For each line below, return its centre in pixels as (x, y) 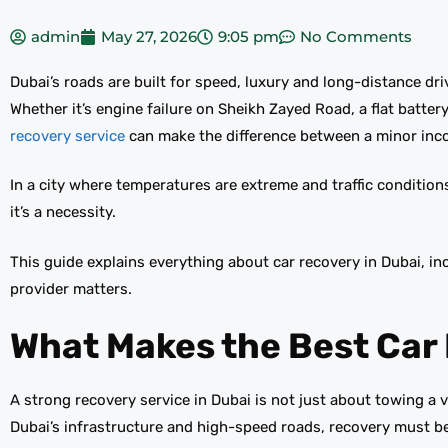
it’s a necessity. (63, 212)
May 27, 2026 (149, 36)
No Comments (356, 36)
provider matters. (71, 288)
